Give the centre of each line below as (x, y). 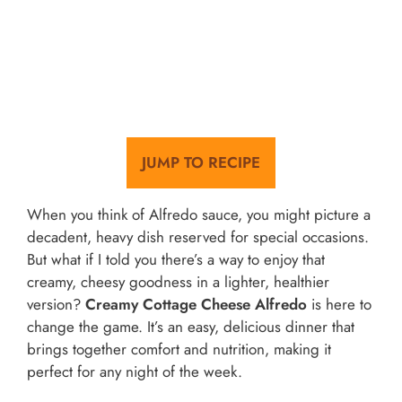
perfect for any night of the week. (135, 371)
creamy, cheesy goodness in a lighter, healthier (178, 281)
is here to (339, 304)
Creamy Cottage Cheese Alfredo (196, 304)
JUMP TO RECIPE (201, 162)
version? (56, 304)
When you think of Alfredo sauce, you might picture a (199, 214)
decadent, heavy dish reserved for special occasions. (198, 236)
